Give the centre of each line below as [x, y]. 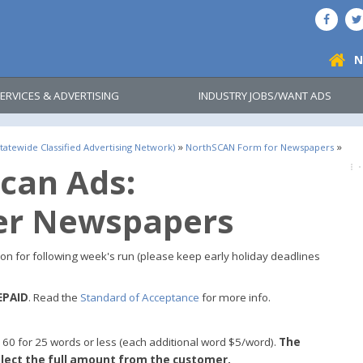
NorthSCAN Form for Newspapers [260, 147]
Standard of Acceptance [140, 297]
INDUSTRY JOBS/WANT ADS [265, 96]
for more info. [235, 297]
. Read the [54, 297]
